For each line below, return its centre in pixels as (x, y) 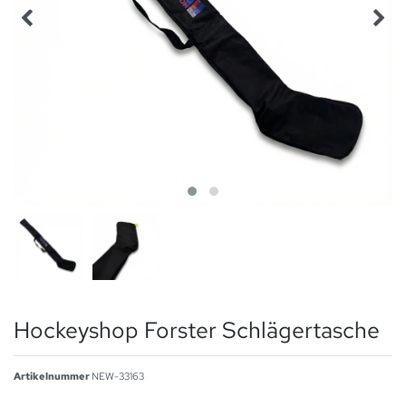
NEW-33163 (118, 376)
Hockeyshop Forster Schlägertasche (197, 329)
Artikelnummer (53, 376)
